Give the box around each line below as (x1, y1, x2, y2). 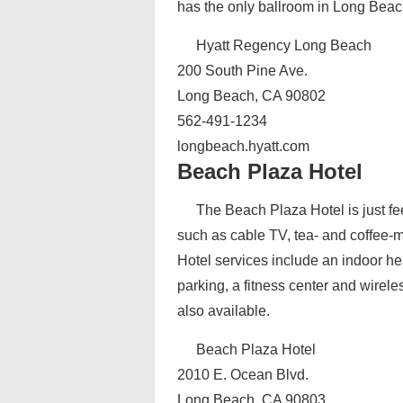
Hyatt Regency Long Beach (196, 38, 372, 53)
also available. (177, 303, 270, 318)
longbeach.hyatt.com (177, 139, 309, 154)
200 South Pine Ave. (177, 63, 308, 78)
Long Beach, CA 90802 (177, 88, 326, 103)
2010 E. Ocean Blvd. (177, 367, 309, 382)
